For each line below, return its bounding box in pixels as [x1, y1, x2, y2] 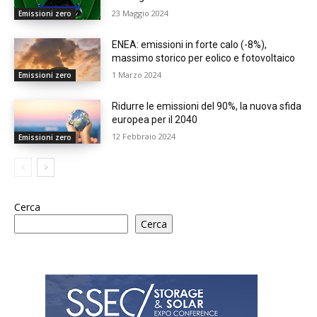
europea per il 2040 [112, 114, 198, 126]
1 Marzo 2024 [112, 69, 162, 81]
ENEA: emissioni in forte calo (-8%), [112, 39, 267, 51]
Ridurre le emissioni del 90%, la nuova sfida [112, 100, 302, 113]
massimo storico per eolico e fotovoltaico [112, 52, 296, 64]
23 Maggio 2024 [112, 7, 169, 18]
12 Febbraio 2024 [112, 131, 176, 142]
